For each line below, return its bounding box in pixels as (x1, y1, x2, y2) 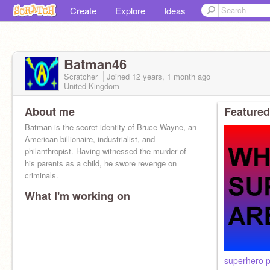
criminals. (25, 169, 58, 181)
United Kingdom (64, 80, 119, 92)
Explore (115, 4, 145, 17)
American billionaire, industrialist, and (25, 133, 155, 145)
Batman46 (64, 54, 127, 74)
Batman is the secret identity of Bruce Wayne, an (25, 121, 196, 133)
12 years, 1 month (132, 71, 195, 82)
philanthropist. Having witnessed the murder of (25, 145, 186, 157)
